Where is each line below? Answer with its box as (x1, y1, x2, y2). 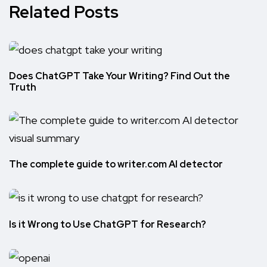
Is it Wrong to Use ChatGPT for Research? (9, 218, 206, 231)
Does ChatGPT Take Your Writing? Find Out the (9, 70, 230, 83)
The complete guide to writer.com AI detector (9, 158, 223, 171)
